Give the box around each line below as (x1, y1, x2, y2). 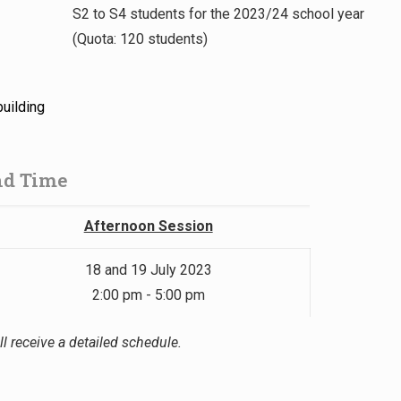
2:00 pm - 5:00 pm (91, 286, 205, 304)
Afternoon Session (83, 218, 213, 235)
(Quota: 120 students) (72, 30, 208, 48)
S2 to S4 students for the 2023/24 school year (72, 5, 364, 23)
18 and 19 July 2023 (84, 261, 212, 279)
